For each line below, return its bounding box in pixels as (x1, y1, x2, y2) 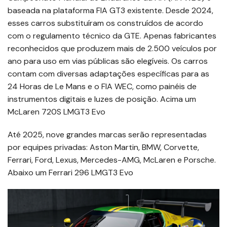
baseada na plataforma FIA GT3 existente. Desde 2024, (8, 5, 213, 16)
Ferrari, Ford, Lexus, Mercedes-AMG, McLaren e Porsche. (8, 155, 216, 166)
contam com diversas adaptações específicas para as (8, 68, 209, 80)
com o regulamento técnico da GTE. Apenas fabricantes (8, 30, 216, 42)
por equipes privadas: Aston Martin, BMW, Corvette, (8, 142, 199, 153)
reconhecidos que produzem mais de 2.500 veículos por (8, 43, 217, 54)
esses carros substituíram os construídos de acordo (8, 18, 203, 29)
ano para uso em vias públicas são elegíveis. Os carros (8, 56, 208, 67)
